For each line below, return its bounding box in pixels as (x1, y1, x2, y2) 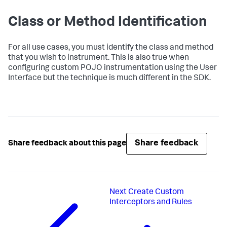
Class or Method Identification (8, 16, 207, 30)
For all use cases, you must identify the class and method (8, 44, 213, 52)
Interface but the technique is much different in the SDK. (8, 74, 211, 83)
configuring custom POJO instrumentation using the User (8, 64, 217, 72)
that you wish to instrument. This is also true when (8, 54, 189, 62)
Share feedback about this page (8, 139, 126, 148)
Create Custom (128, 188, 184, 197)
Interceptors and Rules (109, 199, 192, 207)
